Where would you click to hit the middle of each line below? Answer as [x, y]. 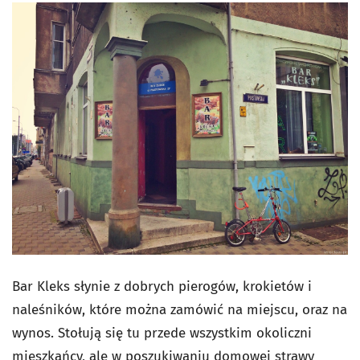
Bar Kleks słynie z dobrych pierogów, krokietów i [162, 286]
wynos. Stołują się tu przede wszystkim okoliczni [162, 333]
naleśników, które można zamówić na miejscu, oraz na [180, 309]
